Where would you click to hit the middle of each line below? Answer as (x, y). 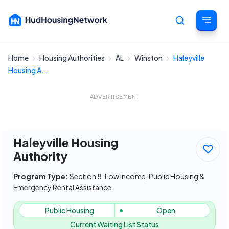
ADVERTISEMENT (114, 96)
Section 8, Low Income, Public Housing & (137, 176)
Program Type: (41, 176)
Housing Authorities (73, 58)
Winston (149, 58)
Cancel (208, 63)
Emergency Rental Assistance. (63, 187)
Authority (40, 156)
